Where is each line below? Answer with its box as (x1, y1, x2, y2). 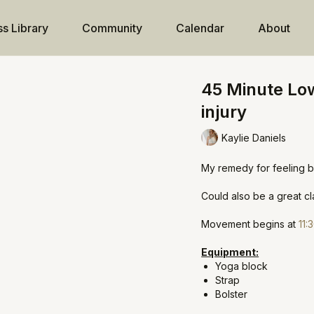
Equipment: (201, 246, 259, 258)
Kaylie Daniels (221, 131, 287, 144)
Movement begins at (201, 218, 299, 230)
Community (81, 21, 142, 35)
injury (201, 102, 247, 122)
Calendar (175, 21, 224, 35)
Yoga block (215, 260, 268, 272)
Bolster (215, 288, 248, 300)
